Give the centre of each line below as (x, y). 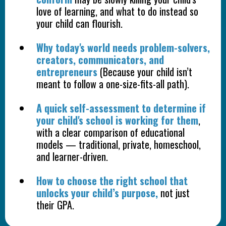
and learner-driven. (72, 156)
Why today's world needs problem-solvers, (123, 47)
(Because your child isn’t (145, 71)
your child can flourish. (79, 23)
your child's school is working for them (117, 120)
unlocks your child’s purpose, (97, 192)
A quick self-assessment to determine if (121, 108)
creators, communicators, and (100, 59)
